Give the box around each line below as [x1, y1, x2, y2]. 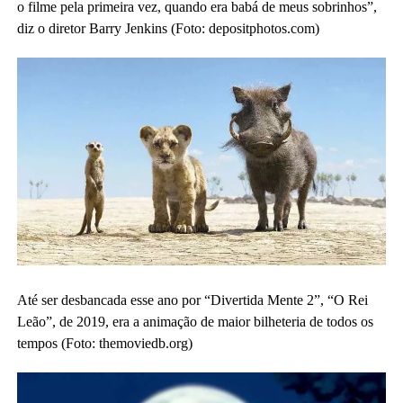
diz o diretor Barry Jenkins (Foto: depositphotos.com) [16, 21, 319, 36]
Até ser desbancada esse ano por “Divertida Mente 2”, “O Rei [16, 292, 368, 309]
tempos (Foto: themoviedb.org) [16, 336, 193, 352]
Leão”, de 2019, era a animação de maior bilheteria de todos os [16, 314, 373, 330]
